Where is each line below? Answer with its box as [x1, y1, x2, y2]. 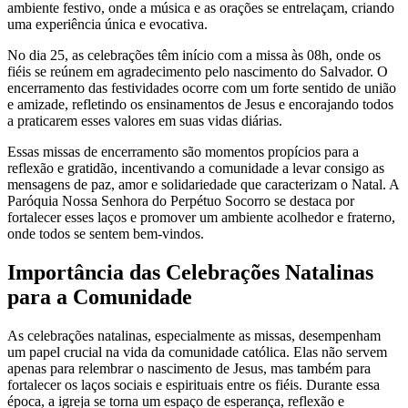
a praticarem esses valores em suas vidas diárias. [7, 113, 282, 129]
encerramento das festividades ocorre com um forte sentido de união [7, 80, 396, 97]
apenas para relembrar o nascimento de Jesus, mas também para [7, 361, 371, 377]
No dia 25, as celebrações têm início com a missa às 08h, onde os [7, 47, 381, 64]
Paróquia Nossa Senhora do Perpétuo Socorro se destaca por [7, 193, 354, 209]
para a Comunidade [7, 285, 192, 310]
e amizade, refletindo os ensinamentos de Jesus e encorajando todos [7, 97, 393, 113]
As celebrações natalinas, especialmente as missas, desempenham [7, 328, 381, 344]
